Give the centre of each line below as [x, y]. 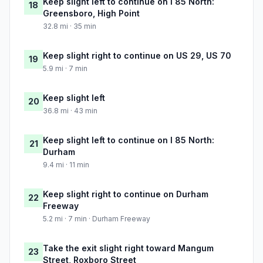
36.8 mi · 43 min [70, 111]
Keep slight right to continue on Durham [126, 194]
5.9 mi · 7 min [65, 69]
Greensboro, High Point [91, 14]
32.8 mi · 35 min [70, 26]
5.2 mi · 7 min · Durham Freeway [97, 219]
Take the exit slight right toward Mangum [128, 248]
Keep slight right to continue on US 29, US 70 [137, 56]
